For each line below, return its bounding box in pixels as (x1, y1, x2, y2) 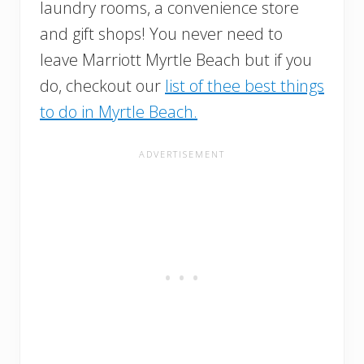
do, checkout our (40, 74, 165, 97)
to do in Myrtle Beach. (40, 100, 197, 123)
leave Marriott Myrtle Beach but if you (40, 48, 312, 71)
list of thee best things (165, 74, 324, 97)
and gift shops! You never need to (40, 22, 283, 45)
